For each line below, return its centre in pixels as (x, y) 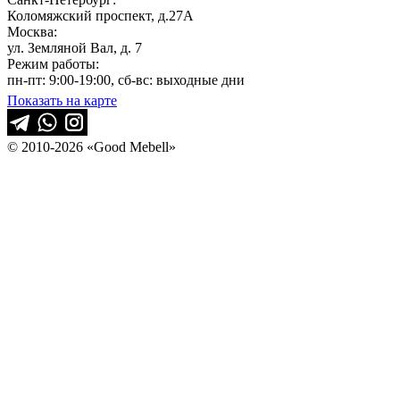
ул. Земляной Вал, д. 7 (75, 48)
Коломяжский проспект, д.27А (100, 16)
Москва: (32, 32)
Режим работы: (53, 64)
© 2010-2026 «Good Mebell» (92, 147)
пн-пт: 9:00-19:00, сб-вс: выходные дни (126, 80)
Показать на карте (62, 101)
